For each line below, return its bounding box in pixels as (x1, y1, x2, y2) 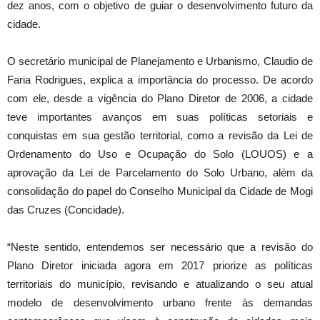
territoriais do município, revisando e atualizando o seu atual (7, 278, 313, 291)
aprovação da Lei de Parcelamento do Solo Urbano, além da (7, 166, 313, 179)
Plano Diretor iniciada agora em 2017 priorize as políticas (7, 259, 313, 272)
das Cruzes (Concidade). (7, 204, 124, 216)
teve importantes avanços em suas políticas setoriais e (7, 111, 313, 124)
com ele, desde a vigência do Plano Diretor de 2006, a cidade (7, 92, 313, 105)
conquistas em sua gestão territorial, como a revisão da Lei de (7, 129, 313, 142)
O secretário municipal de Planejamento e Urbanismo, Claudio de (7, 55, 313, 68)
